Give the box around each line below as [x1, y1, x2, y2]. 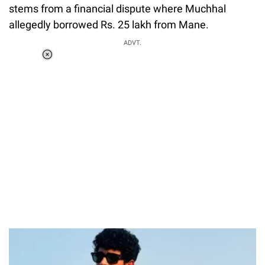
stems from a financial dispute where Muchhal [9, 2, 226, 15]
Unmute [83, 73, 112, 83]
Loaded [93, 59, 122, 68]
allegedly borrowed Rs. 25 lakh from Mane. [9, 18, 209, 31]
